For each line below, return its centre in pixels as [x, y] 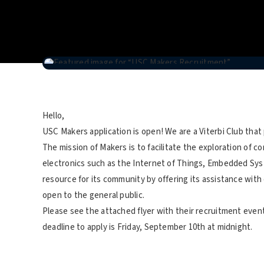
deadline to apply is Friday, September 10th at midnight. [148, 227]
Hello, [54, 115]
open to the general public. [94, 195]
